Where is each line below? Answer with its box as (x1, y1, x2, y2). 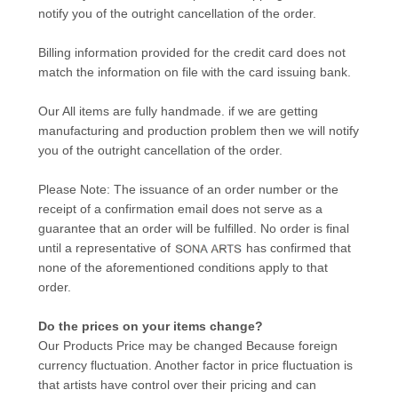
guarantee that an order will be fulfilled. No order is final (37, 221, 349, 235)
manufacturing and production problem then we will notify (37, 123, 359, 138)
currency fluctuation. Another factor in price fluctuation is (37, 358, 353, 372)
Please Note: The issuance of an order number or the (37, 182, 338, 196)
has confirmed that (242, 241, 351, 255)
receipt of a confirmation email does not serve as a (37, 202, 322, 216)
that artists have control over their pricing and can (37, 378, 316, 392)
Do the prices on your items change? (37, 319, 263, 333)
